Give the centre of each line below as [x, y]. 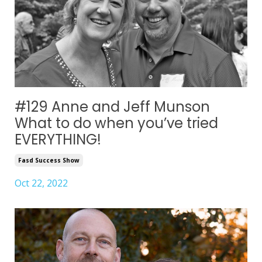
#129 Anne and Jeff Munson [112, 107]
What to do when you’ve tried [116, 123]
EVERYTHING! [58, 140]
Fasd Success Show [49, 161]
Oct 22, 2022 [41, 183]
